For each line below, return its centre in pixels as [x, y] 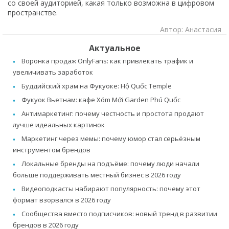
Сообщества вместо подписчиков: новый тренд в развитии [119, 213]
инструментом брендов [52, 150]
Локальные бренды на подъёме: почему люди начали [110, 163]
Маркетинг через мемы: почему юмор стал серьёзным [111, 138]
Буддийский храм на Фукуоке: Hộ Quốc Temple [97, 86]
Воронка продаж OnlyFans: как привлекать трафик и [107, 61]
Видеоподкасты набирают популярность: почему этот [111, 188]
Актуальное [114, 48]
